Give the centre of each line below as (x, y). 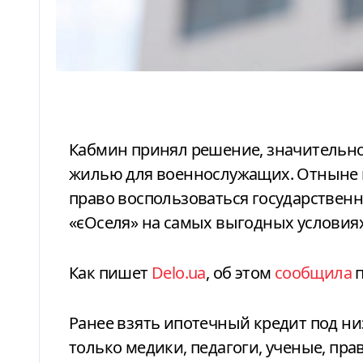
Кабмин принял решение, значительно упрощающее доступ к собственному (74, 149)
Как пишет (115, 272)
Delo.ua (179, 272)
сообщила (313, 272)
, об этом (240, 272)
